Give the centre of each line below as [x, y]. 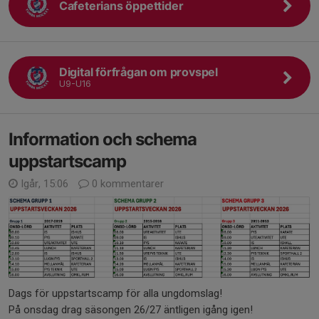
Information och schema [103, 139]
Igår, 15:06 [45, 184]
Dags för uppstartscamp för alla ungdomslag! [115, 293]
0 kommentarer [126, 184]
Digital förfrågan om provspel [138, 72]
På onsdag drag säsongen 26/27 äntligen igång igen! [131, 309]
